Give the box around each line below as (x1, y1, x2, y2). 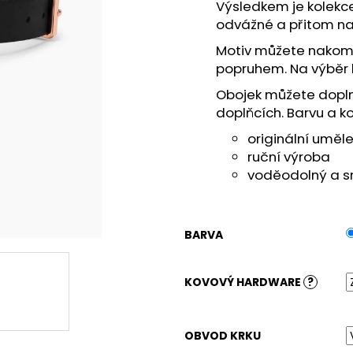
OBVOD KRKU (184, 328, 261, 344)
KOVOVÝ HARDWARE (184, 274, 303, 291)
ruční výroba (247, 147, 330, 167)
